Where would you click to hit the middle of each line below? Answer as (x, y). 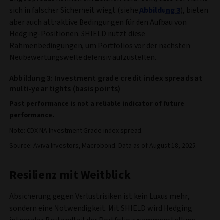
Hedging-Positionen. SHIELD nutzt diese (77, 34)
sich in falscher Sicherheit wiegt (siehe (74, 11)
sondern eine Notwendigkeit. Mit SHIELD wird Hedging (101, 208)
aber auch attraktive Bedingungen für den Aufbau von (98, 22)
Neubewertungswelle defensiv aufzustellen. (83, 58)
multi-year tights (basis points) (65, 89)
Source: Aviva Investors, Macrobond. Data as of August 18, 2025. (103, 146)
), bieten (194, 11)
